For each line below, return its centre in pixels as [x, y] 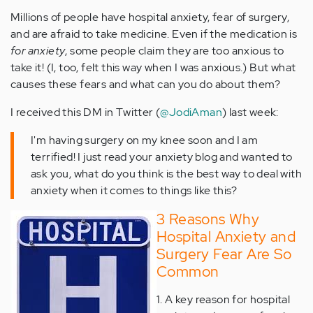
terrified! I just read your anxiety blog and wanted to [162, 157]
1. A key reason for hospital [224, 299]
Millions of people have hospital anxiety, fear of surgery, [150, 17]
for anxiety [38, 51]
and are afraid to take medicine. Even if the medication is [154, 34]
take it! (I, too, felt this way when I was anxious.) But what [153, 67]
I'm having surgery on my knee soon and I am [145, 140]
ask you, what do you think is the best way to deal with [166, 174]
